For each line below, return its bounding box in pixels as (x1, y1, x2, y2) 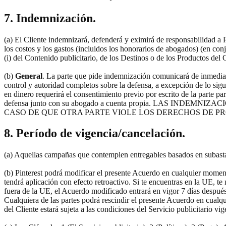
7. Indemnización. (4, 11, 96, 25)
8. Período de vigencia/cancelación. (4, 127, 185, 140)
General (13, 71, 42, 80)
